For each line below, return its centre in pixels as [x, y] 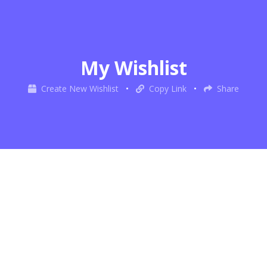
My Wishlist [133, 67]
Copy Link [168, 88]
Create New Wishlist [79, 88]
